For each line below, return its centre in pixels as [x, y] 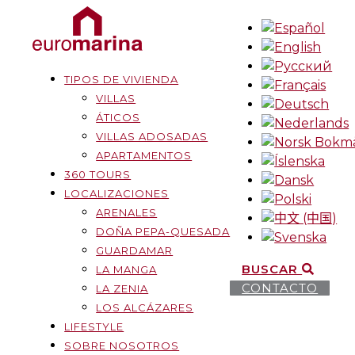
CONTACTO [280, 288]
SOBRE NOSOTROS [122, 345]
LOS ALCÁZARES [145, 307]
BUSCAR [272, 269]
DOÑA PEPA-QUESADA [163, 231]
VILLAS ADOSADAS [152, 136]
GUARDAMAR [135, 250]
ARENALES [127, 212]
